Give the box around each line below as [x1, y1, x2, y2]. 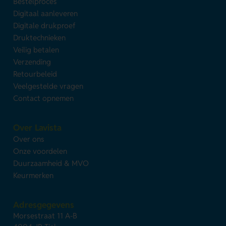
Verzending [13, 57, 51, 67]
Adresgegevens [13, 199, 75, 211]
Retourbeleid [13, 69, 58, 79]
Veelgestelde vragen [13, 81, 84, 91]
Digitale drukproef [13, 21, 76, 31]
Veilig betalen [13, 45, 60, 55]
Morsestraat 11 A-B [13, 211, 78, 221]
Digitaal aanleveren [13, 9, 78, 19]
